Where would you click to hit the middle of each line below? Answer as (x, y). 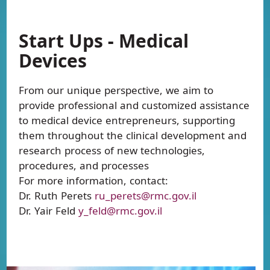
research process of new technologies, (112, 150)
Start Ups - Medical (104, 41)
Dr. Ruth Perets (57, 196)
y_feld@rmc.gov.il (121, 211)
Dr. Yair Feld (49, 211)
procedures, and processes (84, 165)
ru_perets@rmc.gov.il (146, 196)
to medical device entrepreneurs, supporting (127, 120)
